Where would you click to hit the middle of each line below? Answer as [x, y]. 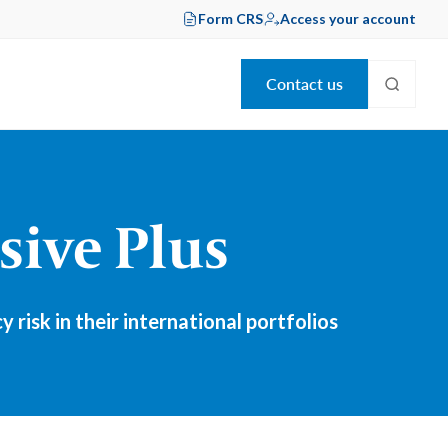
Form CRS [230, 18]
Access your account [348, 18]
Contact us [304, 83]
